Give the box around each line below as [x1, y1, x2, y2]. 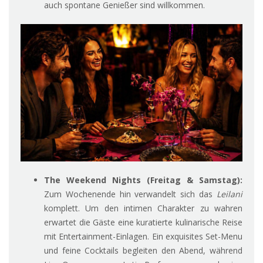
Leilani [217, 188, 242, 200]
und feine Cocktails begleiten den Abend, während [44, 245, 242, 257]
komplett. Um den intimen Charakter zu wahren [44, 203, 242, 214]
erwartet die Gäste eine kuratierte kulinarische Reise [44, 217, 242, 228]
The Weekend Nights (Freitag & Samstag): [44, 174, 242, 186]
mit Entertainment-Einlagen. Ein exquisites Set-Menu [44, 231, 242, 242]
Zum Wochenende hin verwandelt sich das [44, 188, 217, 200]
